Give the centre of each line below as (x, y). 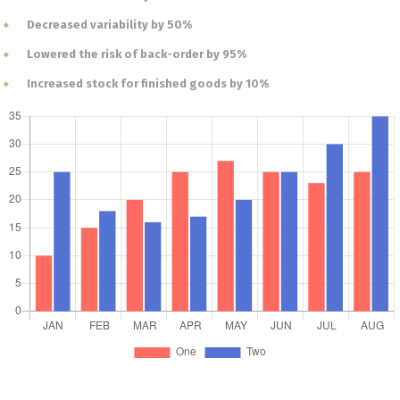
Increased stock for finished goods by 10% (148, 83)
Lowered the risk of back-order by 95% (137, 54)
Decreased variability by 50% (109, 25)
